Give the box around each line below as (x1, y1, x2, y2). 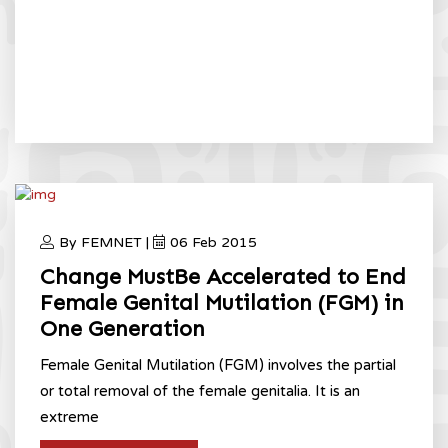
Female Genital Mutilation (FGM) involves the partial (40, 355, 396, 374)
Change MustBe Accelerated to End (40, 262, 406, 290)
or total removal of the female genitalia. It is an (40, 381, 360, 400)
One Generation (40, 314, 205, 342)
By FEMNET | (59, 233, 153, 251)
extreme (40, 407, 99, 426)
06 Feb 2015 (170, 233, 257, 251)
